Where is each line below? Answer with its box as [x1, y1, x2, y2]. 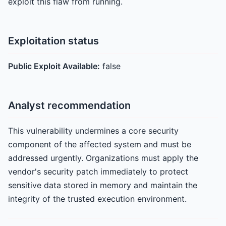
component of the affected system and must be [8, 139, 191, 149]
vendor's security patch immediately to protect [8, 166, 188, 177]
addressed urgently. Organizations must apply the [8, 153, 198, 163]
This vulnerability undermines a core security [8, 126, 179, 136]
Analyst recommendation [8, 99, 131, 111]
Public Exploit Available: [8, 61, 100, 71]
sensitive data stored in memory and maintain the [8, 180, 197, 190]
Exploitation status [8, 35, 99, 47]
